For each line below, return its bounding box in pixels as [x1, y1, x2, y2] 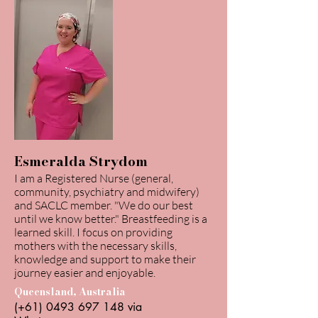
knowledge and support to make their [14, 252, 196, 266]
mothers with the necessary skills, [14, 238, 177, 253]
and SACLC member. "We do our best [14, 198, 193, 212]
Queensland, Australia [14, 284, 126, 300]
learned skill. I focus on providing [14, 225, 172, 239]
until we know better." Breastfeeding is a [14, 212, 207, 226]
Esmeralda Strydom [14, 151, 148, 172]
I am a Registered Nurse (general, [14, 171, 173, 185]
